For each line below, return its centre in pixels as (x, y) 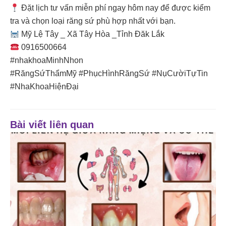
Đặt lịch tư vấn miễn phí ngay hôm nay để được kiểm (115, 8)
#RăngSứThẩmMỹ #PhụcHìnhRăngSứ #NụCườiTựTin (109, 74)
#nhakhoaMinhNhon (47, 61)
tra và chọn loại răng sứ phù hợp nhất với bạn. (93, 21)
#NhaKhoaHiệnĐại (44, 87)
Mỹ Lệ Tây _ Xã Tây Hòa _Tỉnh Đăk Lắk (92, 34)
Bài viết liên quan (52, 125)
